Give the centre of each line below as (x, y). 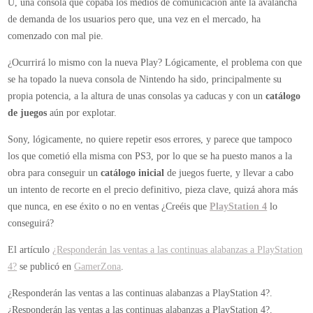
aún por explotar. (82, 113)
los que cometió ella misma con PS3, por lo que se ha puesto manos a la (150, 156)
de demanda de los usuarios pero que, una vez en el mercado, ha (134, 19)
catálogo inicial (133, 173)
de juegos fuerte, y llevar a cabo (229, 173)
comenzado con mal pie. (56, 36)
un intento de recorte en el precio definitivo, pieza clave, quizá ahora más (153, 190)
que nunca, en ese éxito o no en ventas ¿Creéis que (109, 206)
